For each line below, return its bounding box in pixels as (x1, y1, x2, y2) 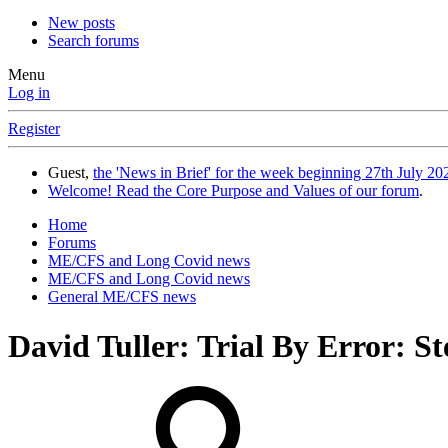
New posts (48, 14, 115, 32)
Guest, (48, 164, 93, 182)
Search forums (48, 32, 139, 50)
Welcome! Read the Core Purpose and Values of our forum (48, 182, 419, 200)
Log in (8, 84, 50, 102)
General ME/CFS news (48, 288, 196, 306)
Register (8, 120, 60, 138)
